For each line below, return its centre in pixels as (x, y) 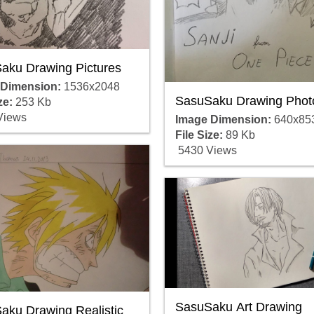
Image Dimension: (223, 119)
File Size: (199, 135)
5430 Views (206, 150)
